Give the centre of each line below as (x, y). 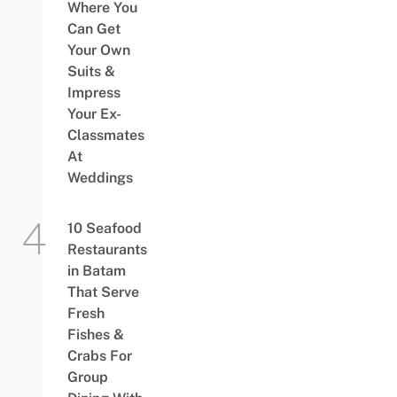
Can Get (93, 28)
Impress (93, 92)
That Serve (103, 292)
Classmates (105, 135)
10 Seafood (104, 228)
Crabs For (99, 355)
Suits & (91, 71)
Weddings (100, 177)
